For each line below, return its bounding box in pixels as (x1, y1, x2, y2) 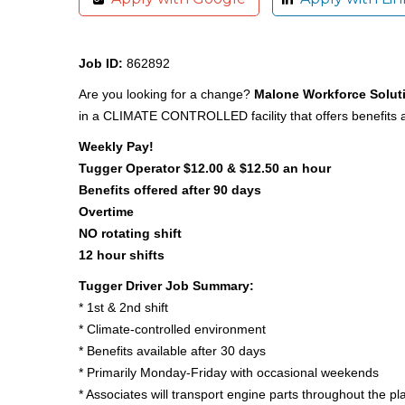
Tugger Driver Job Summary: (79, 278, 254, 294)
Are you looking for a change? (79, 87, 254, 102)
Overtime (79, 204, 134, 220)
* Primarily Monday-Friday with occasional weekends (79, 365, 379, 381)
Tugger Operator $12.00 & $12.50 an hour (79, 161, 331, 176)
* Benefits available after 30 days (79, 344, 266, 359)
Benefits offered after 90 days (79, 183, 261, 198)
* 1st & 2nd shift (79, 300, 168, 316)
